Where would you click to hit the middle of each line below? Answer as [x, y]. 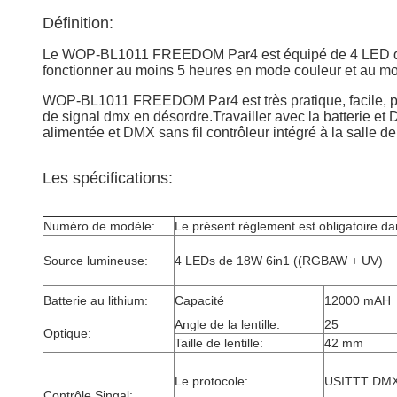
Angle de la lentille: [227, 324]
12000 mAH [358, 300]
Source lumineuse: [96, 261]
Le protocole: [211, 381]
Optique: [67, 333]
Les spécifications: [108, 178]
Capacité [199, 300]
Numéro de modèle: [99, 226]
